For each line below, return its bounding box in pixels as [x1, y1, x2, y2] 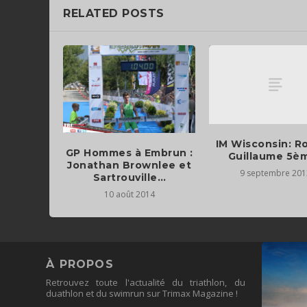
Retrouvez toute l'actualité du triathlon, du [46, 275, 245, 288]
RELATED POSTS [63, 6, 164, 20]
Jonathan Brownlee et [67, 159, 192, 172]
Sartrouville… [93, 171, 167, 184]
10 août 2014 [103, 188, 155, 201]
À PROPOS [46, 257, 114, 271]
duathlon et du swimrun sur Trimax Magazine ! [46, 286, 238, 299]
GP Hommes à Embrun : [65, 147, 193, 160]
